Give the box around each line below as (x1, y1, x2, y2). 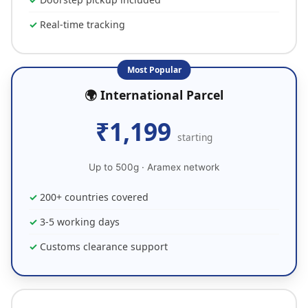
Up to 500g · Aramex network (89, 162, 219, 173)
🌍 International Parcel (85, 87, 223, 103)
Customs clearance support (40, 240, 168, 253)
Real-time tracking (40, 18, 125, 31)
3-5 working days (40, 215, 120, 228)
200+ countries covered (40, 190, 148, 203)
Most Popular (126, 64, 181, 76)
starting (177, 131, 212, 144)
